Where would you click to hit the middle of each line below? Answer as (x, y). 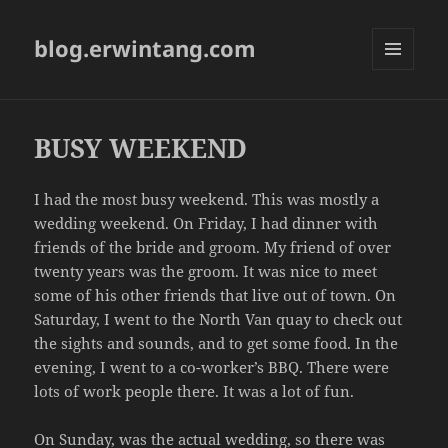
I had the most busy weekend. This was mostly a (207, 199)
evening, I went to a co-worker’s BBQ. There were (212, 367)
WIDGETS (400, 112)
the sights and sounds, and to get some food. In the (216, 343)
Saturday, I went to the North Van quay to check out (218, 319)
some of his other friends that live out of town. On (215, 295)
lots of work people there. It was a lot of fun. (194, 391)
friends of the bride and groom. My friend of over (213, 247)
